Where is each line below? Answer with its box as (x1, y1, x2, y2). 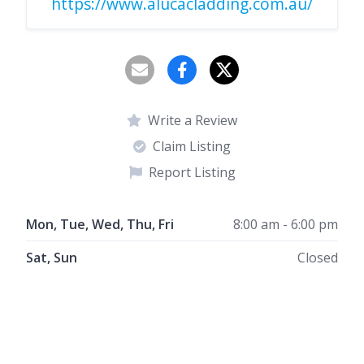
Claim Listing (153, 136, 231, 155)
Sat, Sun (26, 248, 77, 266)
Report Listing (148, 162, 236, 181)
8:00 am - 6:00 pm (233, 214, 338, 233)
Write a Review (148, 110, 237, 129)
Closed (297, 248, 338, 266)
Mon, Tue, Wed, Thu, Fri (26, 214, 174, 233)
